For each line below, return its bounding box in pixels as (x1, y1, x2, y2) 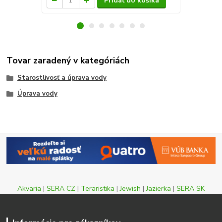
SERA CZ (47, 183, 75, 193)
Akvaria (17, 183, 41, 193)
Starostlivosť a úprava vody (17, 73, 107, 83)
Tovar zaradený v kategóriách (6, 55, 130, 67)
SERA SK (176, 183, 205, 193)
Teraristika (81, 183, 114, 193)
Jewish (120, 183, 141, 193)
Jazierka (146, 183, 171, 193)
